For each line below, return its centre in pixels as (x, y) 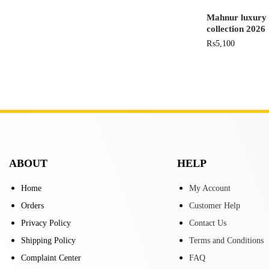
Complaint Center (51, 258)
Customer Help (215, 206)
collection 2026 (236, 29)
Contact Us (208, 223)
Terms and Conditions (226, 240)
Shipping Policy (48, 240)
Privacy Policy (46, 223)
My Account (210, 188)
